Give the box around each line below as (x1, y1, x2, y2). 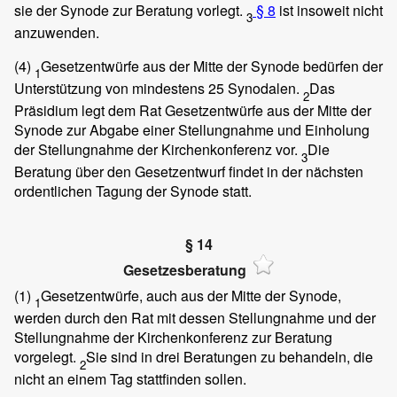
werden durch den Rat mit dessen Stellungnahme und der (14, 307, 376, 328)
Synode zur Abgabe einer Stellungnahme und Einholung (14, 120, 370, 141)
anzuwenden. (14, 21, 99, 43)
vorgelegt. (14, 346, 80, 367)
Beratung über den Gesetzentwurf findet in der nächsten (14, 161, 363, 183)
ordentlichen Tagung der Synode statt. (14, 181, 252, 202)
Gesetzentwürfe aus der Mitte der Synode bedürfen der (41, 55, 383, 76)
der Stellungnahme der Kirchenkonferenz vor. (14, 139, 301, 160)
